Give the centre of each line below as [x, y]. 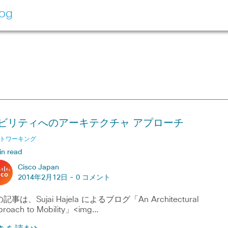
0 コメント [93, 178]
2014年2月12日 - [47, 178]
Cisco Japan [38, 167]
